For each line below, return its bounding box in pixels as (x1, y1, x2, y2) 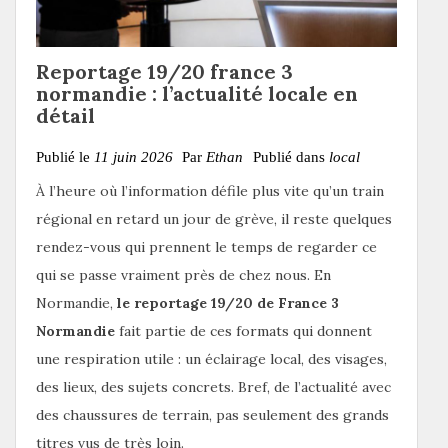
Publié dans (253, 148, 329, 165)
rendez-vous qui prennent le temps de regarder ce (36, 237, 377, 256)
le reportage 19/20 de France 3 (117, 293, 339, 312)
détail (36, 102, 95, 128)
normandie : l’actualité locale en (36, 80, 358, 106)
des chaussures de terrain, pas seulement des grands (36, 405, 389, 424)
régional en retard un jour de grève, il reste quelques (36, 209, 392, 228)
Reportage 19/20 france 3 (36, 58, 293, 84)
